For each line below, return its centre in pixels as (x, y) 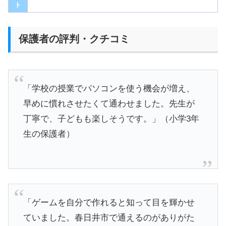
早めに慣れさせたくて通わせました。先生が (109, 104)
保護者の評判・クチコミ (74, 39)
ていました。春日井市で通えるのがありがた (109, 218)
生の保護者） (49, 134)
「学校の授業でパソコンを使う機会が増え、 (109, 89)
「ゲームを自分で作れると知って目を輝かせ (109, 203)
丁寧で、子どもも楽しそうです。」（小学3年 (111, 119)
